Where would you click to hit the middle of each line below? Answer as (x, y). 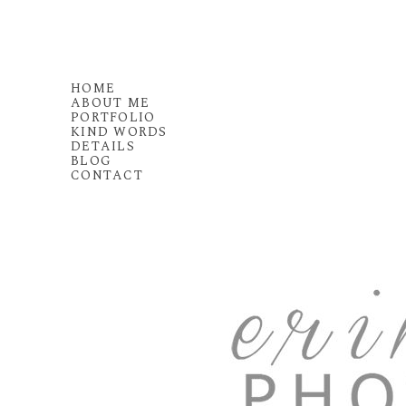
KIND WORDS (119, 132)
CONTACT (107, 175)
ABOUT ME (111, 103)
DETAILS (103, 146)
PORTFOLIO (113, 117)
